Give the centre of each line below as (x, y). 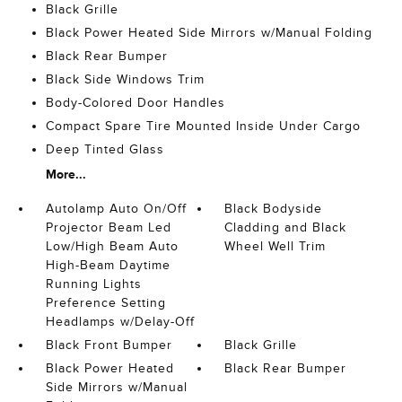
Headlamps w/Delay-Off (120, 322)
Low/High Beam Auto (112, 246)
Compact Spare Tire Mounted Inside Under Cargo (203, 126)
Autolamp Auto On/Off (116, 209)
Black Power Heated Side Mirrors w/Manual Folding (209, 33)
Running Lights (93, 284)
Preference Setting (105, 303)
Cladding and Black (286, 227)
